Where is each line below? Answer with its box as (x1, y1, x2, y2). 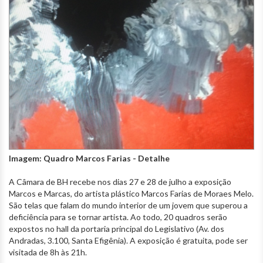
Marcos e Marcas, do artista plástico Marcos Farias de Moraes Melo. (9, 188, 254, 199)
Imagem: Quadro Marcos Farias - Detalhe (9, 153, 170, 164)
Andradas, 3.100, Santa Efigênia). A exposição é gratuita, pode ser (9, 235, 248, 246)
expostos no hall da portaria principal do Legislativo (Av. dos (9, 224, 224, 234)
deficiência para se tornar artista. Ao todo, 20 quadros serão (9, 212, 227, 222)
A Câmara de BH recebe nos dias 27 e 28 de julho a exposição (9, 177, 231, 187)
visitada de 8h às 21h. (9, 247, 87, 258)
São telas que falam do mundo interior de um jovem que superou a (9, 200, 248, 211)
